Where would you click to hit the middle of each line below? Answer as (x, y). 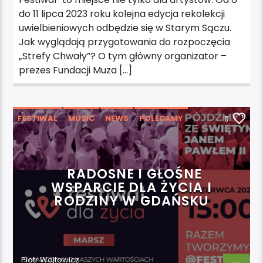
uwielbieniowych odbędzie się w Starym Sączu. (125, 28)
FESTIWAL (38, 118)
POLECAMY (161, 118)
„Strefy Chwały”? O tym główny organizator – (123, 56)
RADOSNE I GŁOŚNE (134, 173)
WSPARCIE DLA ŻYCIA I (131, 187)
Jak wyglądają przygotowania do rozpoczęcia (125, 42)
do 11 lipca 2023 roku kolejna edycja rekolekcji (122, 14)
